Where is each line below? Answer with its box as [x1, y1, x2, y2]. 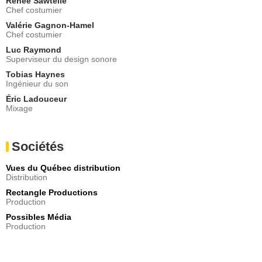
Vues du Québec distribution [6, 163, 120, 173]
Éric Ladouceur [6, 94, 67, 104]
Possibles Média [6, 212, 71, 222]
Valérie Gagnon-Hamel [6, 20, 94, 30]
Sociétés [12, 139, 64, 154]
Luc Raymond [6, 44, 61, 54]
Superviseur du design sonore [6, 54, 117, 64]
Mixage [6, 103, 33, 113]
